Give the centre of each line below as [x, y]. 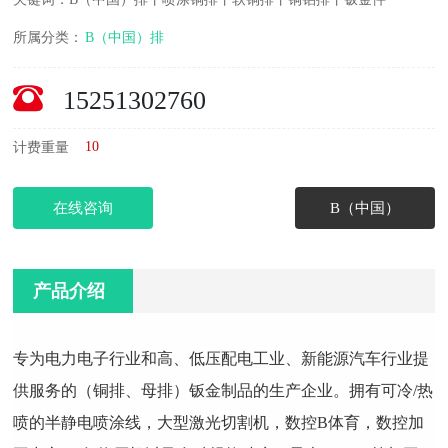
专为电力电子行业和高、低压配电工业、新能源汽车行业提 [221, 359]
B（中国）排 [125, 38]
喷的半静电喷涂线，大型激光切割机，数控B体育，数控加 [219, 423]
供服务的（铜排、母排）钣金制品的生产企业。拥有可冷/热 [223, 391]
